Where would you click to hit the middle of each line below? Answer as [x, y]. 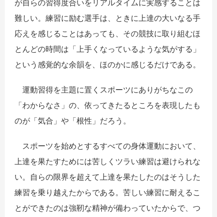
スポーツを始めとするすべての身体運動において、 [108, 146]
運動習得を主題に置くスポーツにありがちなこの [104, 89]
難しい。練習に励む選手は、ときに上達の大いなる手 [108, 18]
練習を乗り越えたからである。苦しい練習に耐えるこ [108, 192]
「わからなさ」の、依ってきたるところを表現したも [108, 105]
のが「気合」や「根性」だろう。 [73, 120]
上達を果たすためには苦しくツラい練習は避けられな [108, 161]
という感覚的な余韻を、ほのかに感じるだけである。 [108, 64]
